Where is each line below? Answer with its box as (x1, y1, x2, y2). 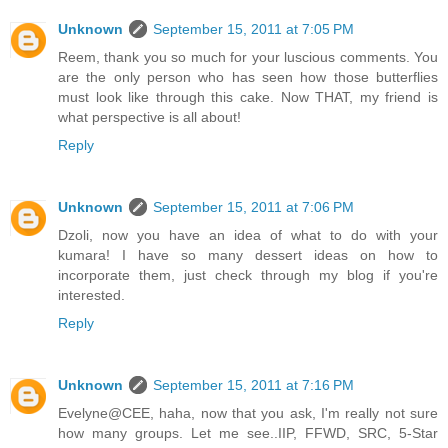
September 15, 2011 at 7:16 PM (153, 376, 354, 393)
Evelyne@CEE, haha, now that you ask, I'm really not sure (58, 404, 438, 421)
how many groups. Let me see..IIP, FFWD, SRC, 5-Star (58, 424, 438, 441)
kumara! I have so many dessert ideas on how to (58, 246, 438, 263)
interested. (58, 286, 125, 303)
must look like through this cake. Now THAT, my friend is (58, 88, 438, 105)
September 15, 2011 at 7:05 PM (153, 20, 354, 37)
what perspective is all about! (58, 108, 241, 125)
